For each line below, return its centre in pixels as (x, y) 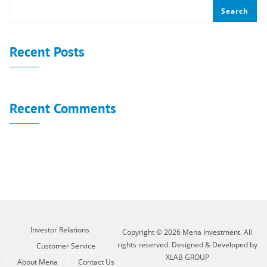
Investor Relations (60, 229)
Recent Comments (63, 108)
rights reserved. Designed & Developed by (187, 245)
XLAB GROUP (187, 257)
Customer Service (66, 246)
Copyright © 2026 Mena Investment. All (187, 232)
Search (235, 11)
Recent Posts (47, 51)
